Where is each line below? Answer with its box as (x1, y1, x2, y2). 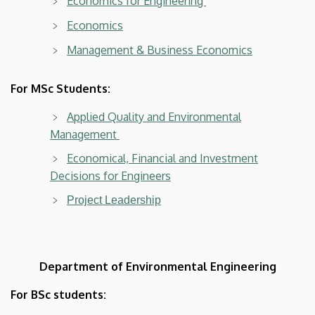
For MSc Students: (11, 81, 110, 96)
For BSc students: (11, 287, 106, 302)
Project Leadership (67, 193, 161, 206)
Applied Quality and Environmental (67, 109, 241, 124)
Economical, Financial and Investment (67, 150, 258, 165)
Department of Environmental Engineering (39, 259, 276, 274)
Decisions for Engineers (50, 168, 171, 183)
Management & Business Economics (67, 42, 252, 57)
